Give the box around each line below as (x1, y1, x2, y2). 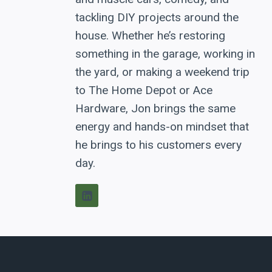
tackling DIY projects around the (75, 10, 239, 25)
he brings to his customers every (75, 138, 242, 152)
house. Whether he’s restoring (75, 29, 225, 43)
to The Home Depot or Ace (75, 83, 212, 98)
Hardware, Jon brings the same (75, 101, 236, 116)
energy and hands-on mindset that (75, 120, 249, 134)
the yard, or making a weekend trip (75, 65, 250, 80)
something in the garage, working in (75, 47, 255, 61)
